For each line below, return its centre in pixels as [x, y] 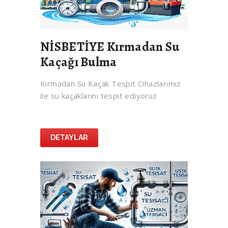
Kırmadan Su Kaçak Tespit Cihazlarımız [111, 84]
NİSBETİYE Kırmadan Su [110, 47]
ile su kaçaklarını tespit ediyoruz [99, 96]
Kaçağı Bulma [79, 62]
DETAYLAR [69, 138]
